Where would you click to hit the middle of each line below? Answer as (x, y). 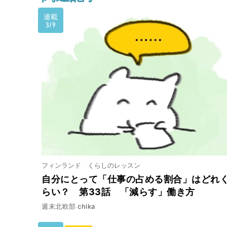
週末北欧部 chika (68, 206)
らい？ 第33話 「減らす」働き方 (118, 192)
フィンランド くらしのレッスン (91, 165)
